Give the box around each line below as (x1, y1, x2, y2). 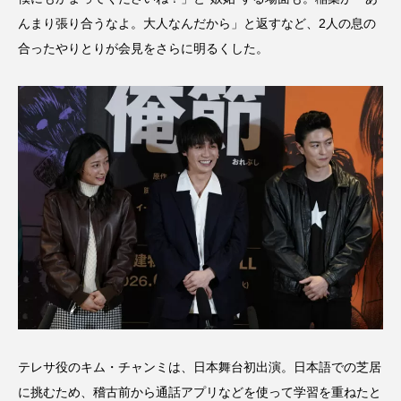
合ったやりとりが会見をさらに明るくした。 (18, 40, 269, 55)
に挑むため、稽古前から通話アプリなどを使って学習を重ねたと (18, 384, 381, 399)
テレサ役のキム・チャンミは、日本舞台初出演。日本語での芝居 (18, 359, 381, 374)
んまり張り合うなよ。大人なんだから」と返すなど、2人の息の (18, 15, 376, 30)
